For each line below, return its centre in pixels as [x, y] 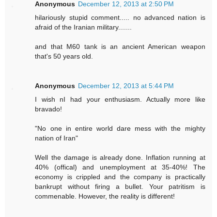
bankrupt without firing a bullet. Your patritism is [120, 187]
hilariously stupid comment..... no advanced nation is [120, 17]
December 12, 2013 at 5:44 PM [126, 86]
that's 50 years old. [64, 56]
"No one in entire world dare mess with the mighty [120, 129]
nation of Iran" [57, 138]
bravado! [49, 109]
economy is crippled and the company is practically [120, 177]
